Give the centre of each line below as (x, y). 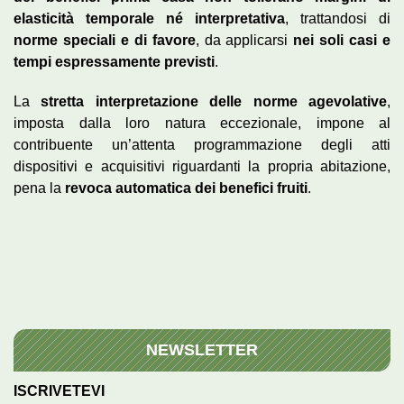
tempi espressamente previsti (114, 62)
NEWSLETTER (202, 350)
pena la (39, 188)
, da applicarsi (244, 41)
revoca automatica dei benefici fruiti (186, 188)
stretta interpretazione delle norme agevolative (214, 102)
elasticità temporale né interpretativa (149, 19)
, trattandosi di (338, 19)
